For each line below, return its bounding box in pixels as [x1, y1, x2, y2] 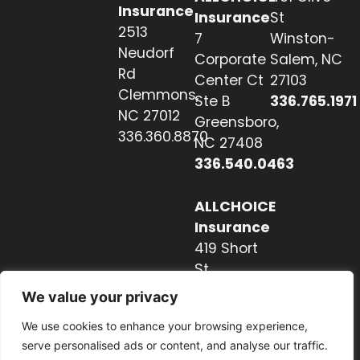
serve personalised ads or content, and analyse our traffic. [22, 338, 328, 352]
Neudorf [118, 43, 175, 63]
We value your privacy [22, 288, 178, 305]
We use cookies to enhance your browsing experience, [22, 319, 308, 333]
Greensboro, [194, 112, 279, 133]
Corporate [194, 50, 266, 70]
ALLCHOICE [194, 196, 276, 216]
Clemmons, [118, 84, 199, 104]
